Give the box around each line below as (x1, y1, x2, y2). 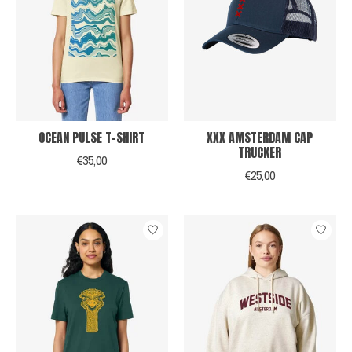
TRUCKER (238, 142, 282, 162)
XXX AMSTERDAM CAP (207, 127, 313, 147)
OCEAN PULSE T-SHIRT (38, 127, 145, 147)
